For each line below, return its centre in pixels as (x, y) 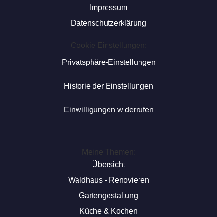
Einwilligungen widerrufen (108, 110)
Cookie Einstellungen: (108, 45)
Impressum (108, 8)
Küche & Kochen (108, 211)
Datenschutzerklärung (108, 23)
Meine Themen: (108, 152)
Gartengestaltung (108, 195)
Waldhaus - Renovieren (108, 180)
